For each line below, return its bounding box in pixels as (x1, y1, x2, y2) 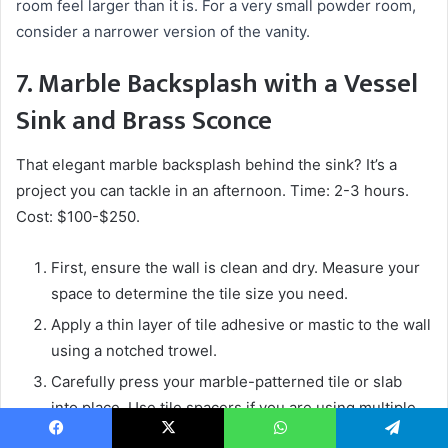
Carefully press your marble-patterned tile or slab (51, 372, 402, 392)
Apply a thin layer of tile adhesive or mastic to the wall (51, 315, 431, 335)
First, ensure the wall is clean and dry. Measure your (51, 258, 420, 278)
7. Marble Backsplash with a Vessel (16, 60, 418, 106)
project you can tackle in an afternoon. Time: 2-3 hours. (16, 181, 409, 201)
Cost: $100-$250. (16, 207, 140, 227)
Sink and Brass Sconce (16, 97, 272, 143)
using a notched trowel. (51, 341, 217, 361)
